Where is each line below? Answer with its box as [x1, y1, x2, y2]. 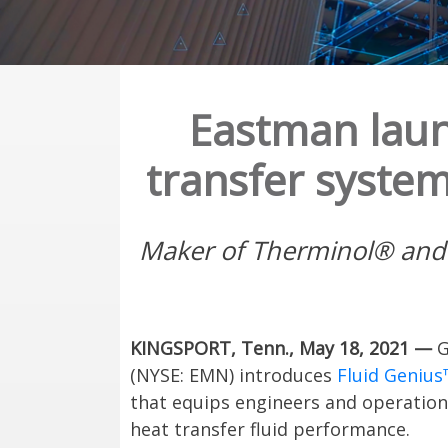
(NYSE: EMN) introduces [130, 362, 337, 387]
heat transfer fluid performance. [130, 416, 410, 441]
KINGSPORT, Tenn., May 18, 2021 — [130, 335, 432, 360]
